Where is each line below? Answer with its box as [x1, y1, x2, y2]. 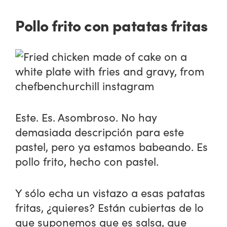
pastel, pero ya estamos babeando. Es [15, 138, 208, 154]
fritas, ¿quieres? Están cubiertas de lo [15, 199, 204, 215]
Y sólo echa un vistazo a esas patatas [15, 184, 206, 200]
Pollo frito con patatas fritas [15, 14, 208, 35]
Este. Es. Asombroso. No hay [15, 109, 158, 125]
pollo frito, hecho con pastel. [15, 153, 159, 169]
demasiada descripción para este [15, 124, 184, 139]
